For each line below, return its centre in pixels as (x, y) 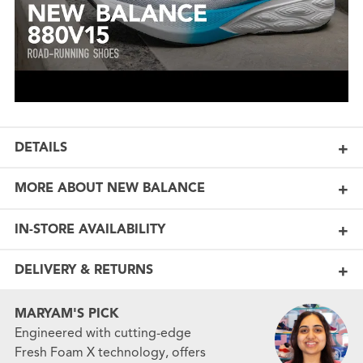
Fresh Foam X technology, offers (110, 352)
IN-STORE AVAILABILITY (90, 229)
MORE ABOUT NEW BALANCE (109, 188)
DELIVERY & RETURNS (83, 269)
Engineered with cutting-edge (102, 333)
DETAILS (41, 147)
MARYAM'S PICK (66, 313)
